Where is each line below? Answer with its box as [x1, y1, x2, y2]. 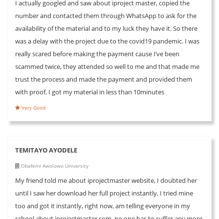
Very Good [20, 104, 45, 111]
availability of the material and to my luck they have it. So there [15, 23, 197, 33]
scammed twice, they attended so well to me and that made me [15, 62, 199, 71]
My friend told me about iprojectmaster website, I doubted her [15, 175, 197, 185]
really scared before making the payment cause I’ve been [15, 49, 179, 58]
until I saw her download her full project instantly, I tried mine [15, 188, 193, 197]
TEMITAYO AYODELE [15, 145, 77, 154]
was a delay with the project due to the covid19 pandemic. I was [15, 36, 199, 45]
